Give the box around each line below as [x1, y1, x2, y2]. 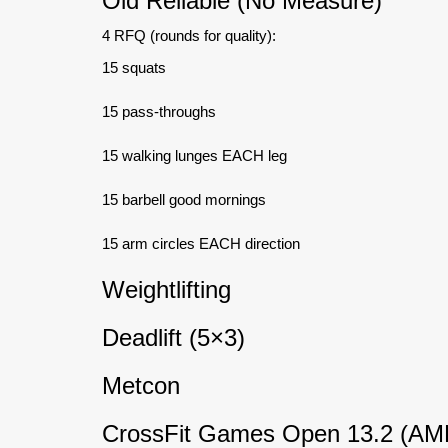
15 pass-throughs [102, 102, 216, 120]
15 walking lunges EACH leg [102, 146, 287, 164]
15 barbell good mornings [102, 190, 266, 208]
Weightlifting [102, 275, 231, 303]
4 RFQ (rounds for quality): [102, 26, 276, 44]
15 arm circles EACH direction [102, 234, 300, 252]
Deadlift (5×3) [102, 323, 245, 351]
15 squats [102, 58, 166, 76]
